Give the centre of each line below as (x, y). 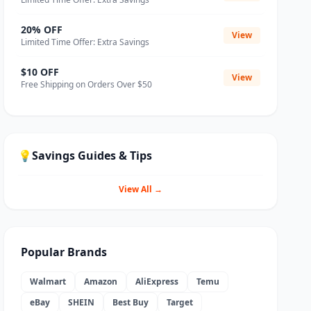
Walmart (48, 281)
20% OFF (42, 30)
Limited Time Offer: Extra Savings (85, 42)
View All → (141, 189)
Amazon (101, 281)
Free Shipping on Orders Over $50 (87, 84)
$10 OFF (40, 72)
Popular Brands (64, 252)
